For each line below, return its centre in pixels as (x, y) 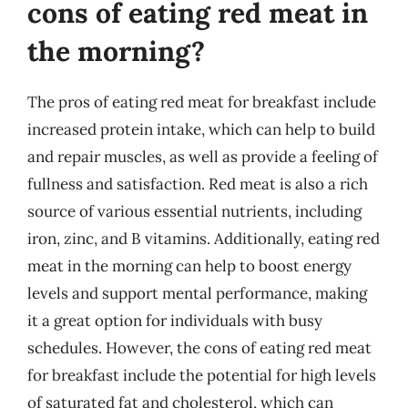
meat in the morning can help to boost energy (189, 265)
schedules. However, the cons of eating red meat (199, 347)
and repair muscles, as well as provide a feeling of (203, 156)
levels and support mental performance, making (197, 293)
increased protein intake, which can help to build (201, 129)
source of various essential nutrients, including (194, 211)
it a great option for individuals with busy (175, 320)
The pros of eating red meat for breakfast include (202, 102)
